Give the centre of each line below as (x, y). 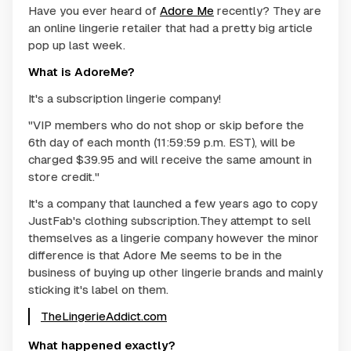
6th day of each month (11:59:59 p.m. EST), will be (162, 142)
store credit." (64, 176)
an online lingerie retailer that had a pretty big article (170, 27)
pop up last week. (77, 45)
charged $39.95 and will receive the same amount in (170, 159)
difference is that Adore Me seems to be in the (155, 255)
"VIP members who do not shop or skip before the (166, 125)
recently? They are (268, 10)
